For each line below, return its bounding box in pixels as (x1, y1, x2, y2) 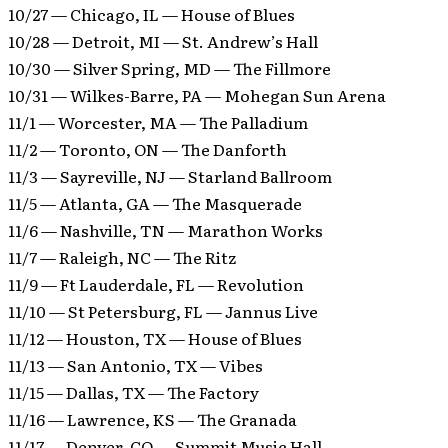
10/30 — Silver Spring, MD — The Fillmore (8, 56, 331, 80)
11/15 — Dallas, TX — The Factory (8, 380, 259, 404)
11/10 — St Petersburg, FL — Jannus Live (8, 299, 318, 323)
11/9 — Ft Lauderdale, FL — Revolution (8, 272, 304, 296)
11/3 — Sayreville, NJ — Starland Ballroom (8, 164, 332, 188)
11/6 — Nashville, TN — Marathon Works (8, 218, 323, 242)
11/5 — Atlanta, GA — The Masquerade (8, 191, 302, 215)
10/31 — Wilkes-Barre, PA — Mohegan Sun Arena (8, 83, 386, 107)
